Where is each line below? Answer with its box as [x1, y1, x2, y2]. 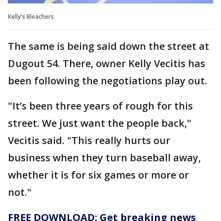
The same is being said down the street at [8, 39, 209, 53]
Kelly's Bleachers [8, 12, 54, 21]
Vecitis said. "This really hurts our [8, 133, 170, 147]
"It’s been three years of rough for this [8, 99, 193, 112]
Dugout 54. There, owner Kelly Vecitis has [8, 56, 205, 70]
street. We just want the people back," [8, 116, 191, 130]
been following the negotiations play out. [8, 74, 207, 87]
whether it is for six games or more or [8, 168, 189, 182]
